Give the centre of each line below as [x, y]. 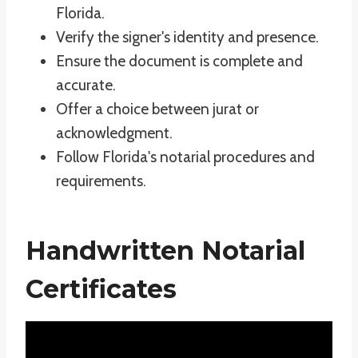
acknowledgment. [114, 133]
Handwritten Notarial [165, 251]
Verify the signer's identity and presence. [187, 37]
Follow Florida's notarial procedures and [185, 157]
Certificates [101, 289]
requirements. [101, 181]
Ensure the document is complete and [179, 61]
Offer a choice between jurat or [157, 109]
